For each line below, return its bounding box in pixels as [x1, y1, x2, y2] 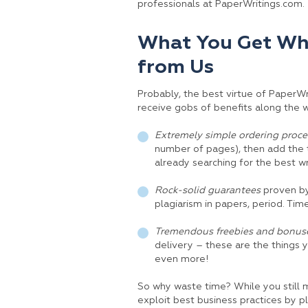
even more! [154, 254, 208, 264]
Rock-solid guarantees [154, 186, 261, 195]
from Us [137, 58, 214, 77]
